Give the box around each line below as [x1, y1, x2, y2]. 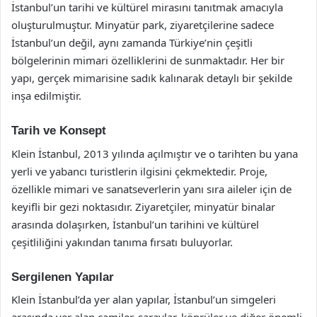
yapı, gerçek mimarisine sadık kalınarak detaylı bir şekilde [11, 71, 292, 85]
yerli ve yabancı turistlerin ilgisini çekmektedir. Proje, [11, 163, 267, 178]
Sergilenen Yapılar [11, 270, 114, 284]
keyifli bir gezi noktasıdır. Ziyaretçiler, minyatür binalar [11, 199, 275, 214]
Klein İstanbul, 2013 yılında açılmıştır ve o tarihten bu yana [11, 146, 298, 161]
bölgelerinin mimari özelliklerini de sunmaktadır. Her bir [11, 53, 284, 67]
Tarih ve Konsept [11, 124, 106, 137]
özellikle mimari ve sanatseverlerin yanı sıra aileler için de [11, 181, 292, 196]
